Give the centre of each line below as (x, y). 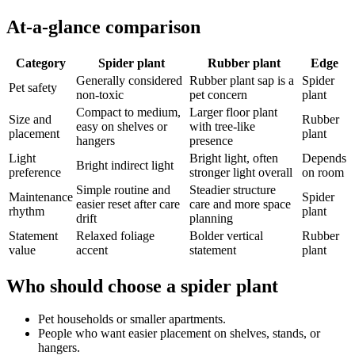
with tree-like (222, 126)
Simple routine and (123, 189)
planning (211, 218)
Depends (324, 158)
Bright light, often (234, 158)
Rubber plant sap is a (242, 80)
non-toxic (100, 94)
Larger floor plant (233, 112)
